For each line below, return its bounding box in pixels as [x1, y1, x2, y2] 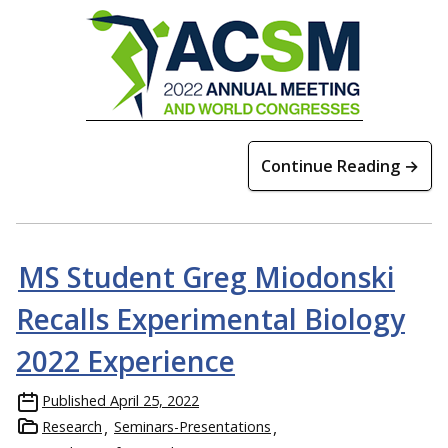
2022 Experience [16, 342, 235, 381]
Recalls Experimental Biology [16, 300, 405, 339]
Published [42, 391, 106, 411]
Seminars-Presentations [114, 417, 271, 437]
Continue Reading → [261, 155, 419, 178]
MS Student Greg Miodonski [18, 258, 395, 297]
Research [42, 417, 102, 437]
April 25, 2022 [110, 391, 199, 411]
